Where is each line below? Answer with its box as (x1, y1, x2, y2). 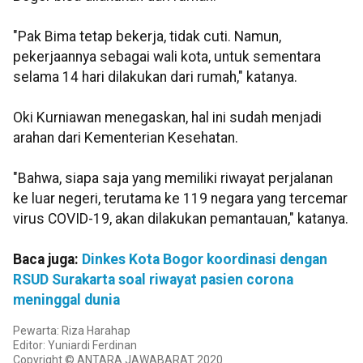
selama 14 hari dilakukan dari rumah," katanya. (13, 69, 297, 86)
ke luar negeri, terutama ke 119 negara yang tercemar (13, 190, 348, 207)
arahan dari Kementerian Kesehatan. (13, 130, 238, 147)
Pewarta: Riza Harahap (13, 324, 130, 338)
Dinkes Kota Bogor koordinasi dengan (82, 251, 327, 268)
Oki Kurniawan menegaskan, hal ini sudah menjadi (13, 109, 322, 126)
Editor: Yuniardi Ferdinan (13, 339, 137, 352)
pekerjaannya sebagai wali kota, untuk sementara (13, 49, 321, 66)
